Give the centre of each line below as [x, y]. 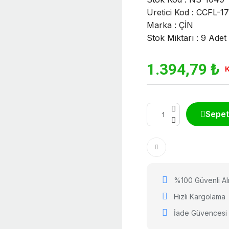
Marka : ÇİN [170, 25]
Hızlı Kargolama [199, 197]
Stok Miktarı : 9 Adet [187, 38]
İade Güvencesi [200, 213]
